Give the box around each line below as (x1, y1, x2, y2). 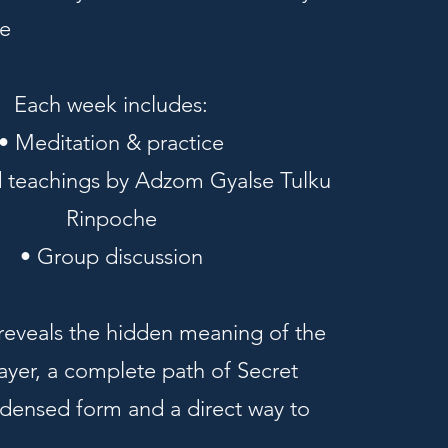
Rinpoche (65, 205, 157, 232)
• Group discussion (19, 243, 203, 270)
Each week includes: (14, 91, 209, 118)
